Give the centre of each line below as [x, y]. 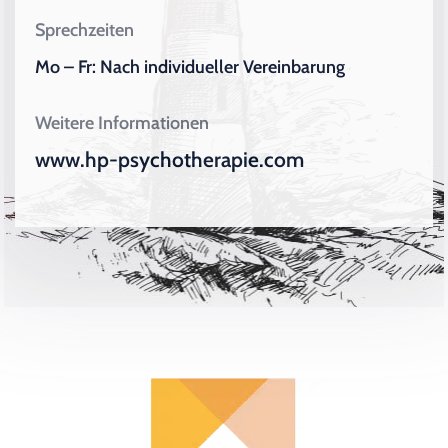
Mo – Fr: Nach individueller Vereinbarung [190, 66]
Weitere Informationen [122, 122]
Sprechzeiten [85, 29]
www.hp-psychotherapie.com [170, 159]
